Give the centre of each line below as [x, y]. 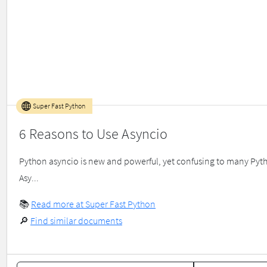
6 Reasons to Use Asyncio [93, 134]
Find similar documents [76, 221]
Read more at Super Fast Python [93, 204]
